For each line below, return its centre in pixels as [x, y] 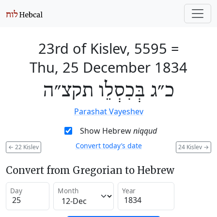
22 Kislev [26, 147]
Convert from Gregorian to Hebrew [90, 170]
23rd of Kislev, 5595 [102, 48]
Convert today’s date [108, 146]
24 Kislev [191, 147]
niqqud [145, 131]
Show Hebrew [106, 131]
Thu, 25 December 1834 [108, 67]
